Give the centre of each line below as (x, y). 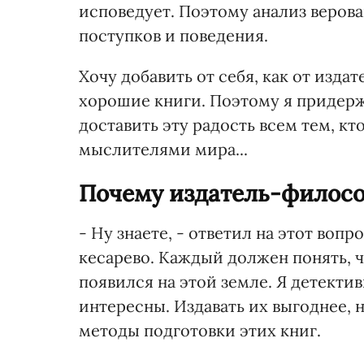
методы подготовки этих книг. (200, 330)
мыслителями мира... (163, 149)
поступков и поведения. (173, 35)
